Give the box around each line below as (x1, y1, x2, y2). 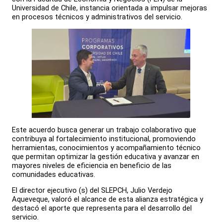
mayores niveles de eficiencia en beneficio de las (12, 161, 171, 170)
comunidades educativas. (12, 169, 95, 179)
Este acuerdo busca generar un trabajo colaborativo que (12, 125, 196, 134)
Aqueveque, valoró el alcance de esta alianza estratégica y (12, 195, 203, 204)
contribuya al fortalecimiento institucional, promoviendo (12, 134, 196, 143)
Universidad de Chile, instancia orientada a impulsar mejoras (12, 3, 207, 13)
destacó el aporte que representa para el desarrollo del (12, 204, 192, 213)
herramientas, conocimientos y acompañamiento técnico (12, 143, 201, 152)
